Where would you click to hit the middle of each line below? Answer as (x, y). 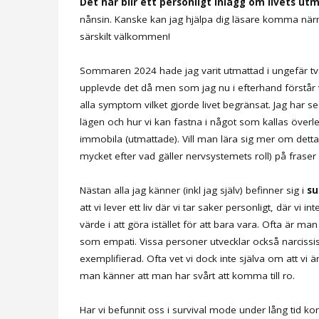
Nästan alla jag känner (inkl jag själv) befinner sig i (192, 190)
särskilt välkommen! (125, 36)
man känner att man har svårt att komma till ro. (187, 275)
